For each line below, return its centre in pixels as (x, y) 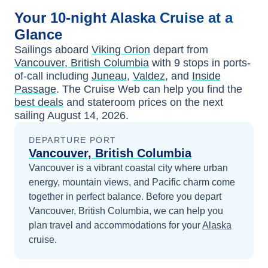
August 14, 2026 (86, 115)
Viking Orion (121, 50)
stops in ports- (215, 63)
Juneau (109, 76)
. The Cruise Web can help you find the (149, 89)
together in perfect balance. (87, 197)
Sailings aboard (53, 50)
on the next (195, 102)
